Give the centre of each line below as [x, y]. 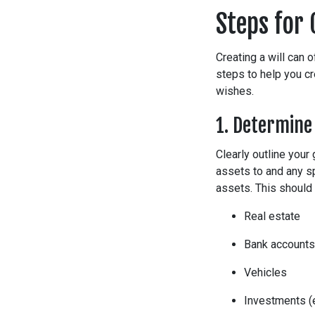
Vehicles [265, 273]
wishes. [235, 91]
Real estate [272, 217]
